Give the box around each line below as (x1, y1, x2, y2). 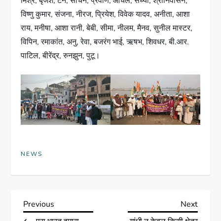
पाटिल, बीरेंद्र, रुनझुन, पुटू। (21, 50, 101, 61)
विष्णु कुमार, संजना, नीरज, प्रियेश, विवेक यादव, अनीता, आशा (21, 8, 190, 20)
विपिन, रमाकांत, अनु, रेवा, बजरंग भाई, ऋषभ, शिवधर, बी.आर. (21, 36, 189, 47)
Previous (23, 198, 55, 210)
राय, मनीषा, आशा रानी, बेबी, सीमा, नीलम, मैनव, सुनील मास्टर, (21, 22, 193, 34)
